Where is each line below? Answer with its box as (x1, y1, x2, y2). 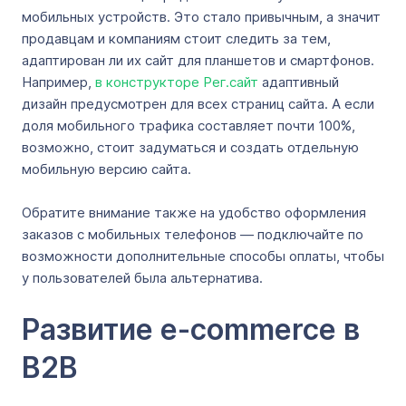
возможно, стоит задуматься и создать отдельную (22, 139, 359, 156)
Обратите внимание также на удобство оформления (22, 204, 366, 221)
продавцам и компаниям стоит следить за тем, (22, 30, 331, 47)
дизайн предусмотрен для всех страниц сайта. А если (22, 95, 374, 112)
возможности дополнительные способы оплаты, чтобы (22, 247, 384, 265)
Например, (22, 73, 95, 91)
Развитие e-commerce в (22, 312, 360, 347)
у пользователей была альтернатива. (22, 269, 266, 286)
